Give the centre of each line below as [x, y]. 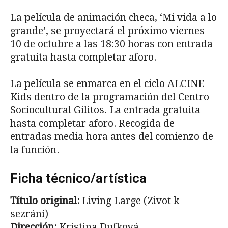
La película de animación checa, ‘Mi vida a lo [113, 18]
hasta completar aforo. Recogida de [92, 124]
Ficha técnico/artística [78, 178]
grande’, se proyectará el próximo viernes [107, 31]
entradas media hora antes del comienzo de [112, 137]
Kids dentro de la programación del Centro [110, 97]
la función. [35, 150]
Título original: [45, 201]
